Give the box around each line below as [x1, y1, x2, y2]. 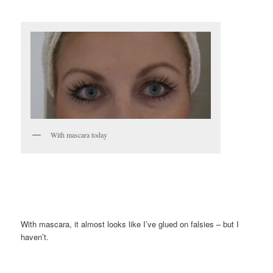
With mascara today [51, 129, 108, 140]
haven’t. [21, 231, 49, 243]
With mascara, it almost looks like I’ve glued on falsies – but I [21, 218, 239, 230]
